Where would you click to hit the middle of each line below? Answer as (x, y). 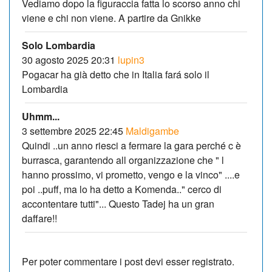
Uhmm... (41, 116)
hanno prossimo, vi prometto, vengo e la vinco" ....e (131, 174)
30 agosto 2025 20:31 (69, 59)
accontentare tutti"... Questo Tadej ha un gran (118, 203)
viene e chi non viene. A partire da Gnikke (111, 18)
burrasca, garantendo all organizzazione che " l (123, 160)
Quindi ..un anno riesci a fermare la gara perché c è (131, 145)
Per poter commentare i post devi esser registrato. (128, 261)
